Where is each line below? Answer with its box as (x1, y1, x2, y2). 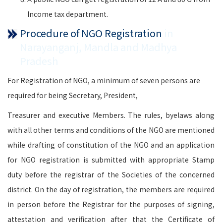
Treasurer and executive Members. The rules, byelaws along (7, 110, 215, 120)
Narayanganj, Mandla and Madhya (20, 40, 177, 54)
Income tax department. (27, 9, 108, 19)
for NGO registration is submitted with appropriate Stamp (7, 155, 215, 165)
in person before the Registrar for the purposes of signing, (7, 199, 215, 209)
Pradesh (20, 54, 58, 68)
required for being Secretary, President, (7, 90, 138, 100)
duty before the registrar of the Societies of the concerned (7, 169, 215, 179)
